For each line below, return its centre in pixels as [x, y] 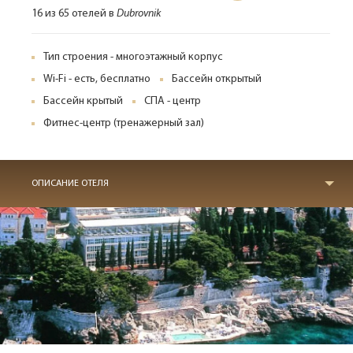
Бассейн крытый [83, 101]
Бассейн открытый [217, 79]
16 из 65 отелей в [74, 14]
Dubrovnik [139, 14]
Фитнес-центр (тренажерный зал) [124, 123]
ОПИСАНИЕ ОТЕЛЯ [70, 184]
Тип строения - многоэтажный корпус [133, 57]
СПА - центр [173, 101]
